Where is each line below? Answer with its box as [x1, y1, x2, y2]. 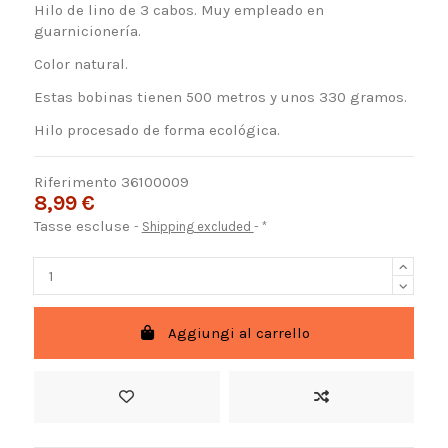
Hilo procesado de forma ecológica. [33, 121, 280, 140]
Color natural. [33, 55, 128, 74]
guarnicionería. [33, 22, 141, 41]
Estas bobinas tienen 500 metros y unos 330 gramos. [33, 88, 407, 107]
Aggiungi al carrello [168, 323, 311, 342]
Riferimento [33, 173, 117, 192]
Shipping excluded [141, 219, 254, 235]
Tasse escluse [33, 217, 134, 236]
